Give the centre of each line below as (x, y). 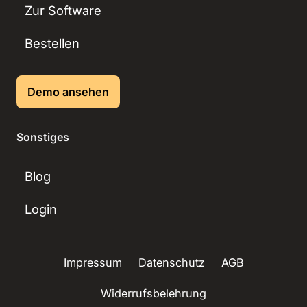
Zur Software (63, 11)
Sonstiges (43, 137)
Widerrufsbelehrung (153, 293)
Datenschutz (171, 262)
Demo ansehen (68, 91)
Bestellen (52, 44)
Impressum (93, 262)
